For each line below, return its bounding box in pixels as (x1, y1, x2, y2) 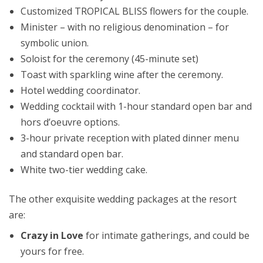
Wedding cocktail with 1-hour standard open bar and (21, 100, 252, 113)
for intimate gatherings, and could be (83, 229, 249, 242)
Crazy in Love (21, 229, 83, 242)
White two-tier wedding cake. (21, 163, 147, 177)
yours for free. (21, 245, 84, 258)
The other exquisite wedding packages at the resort (9, 193, 237, 206)
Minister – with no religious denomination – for (21, 21, 229, 34)
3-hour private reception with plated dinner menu (21, 131, 239, 145)
